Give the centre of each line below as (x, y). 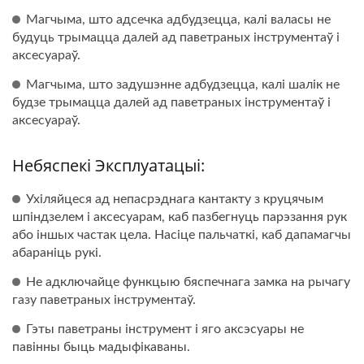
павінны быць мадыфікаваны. (101, 347)
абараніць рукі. (57, 253)
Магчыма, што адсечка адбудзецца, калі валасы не (178, 19)
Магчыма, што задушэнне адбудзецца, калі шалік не (183, 84)
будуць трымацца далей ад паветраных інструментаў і (176, 37)
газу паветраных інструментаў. (104, 300)
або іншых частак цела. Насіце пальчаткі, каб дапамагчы (182, 235)
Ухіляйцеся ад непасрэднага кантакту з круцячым (175, 199)
